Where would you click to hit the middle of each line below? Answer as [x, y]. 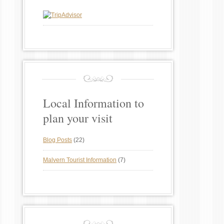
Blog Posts [57, 140]
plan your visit [78, 118]
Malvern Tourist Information [80, 160]
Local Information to [93, 103]
